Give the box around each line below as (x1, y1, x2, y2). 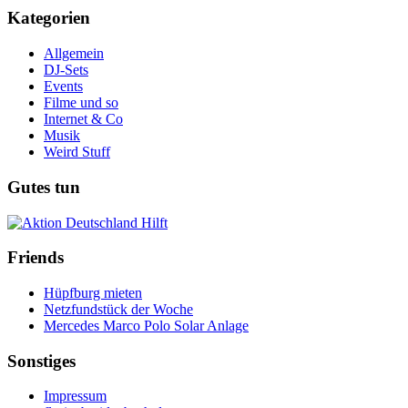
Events (44, 78, 83, 95)
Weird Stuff (44, 144, 110, 160)
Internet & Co (44, 111, 123, 127)
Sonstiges (7, 351, 76, 371)
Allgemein (44, 46, 104, 62)
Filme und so (44, 95, 118, 111)
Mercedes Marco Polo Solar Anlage (44, 318, 249, 334)
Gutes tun (7, 177, 80, 197)
